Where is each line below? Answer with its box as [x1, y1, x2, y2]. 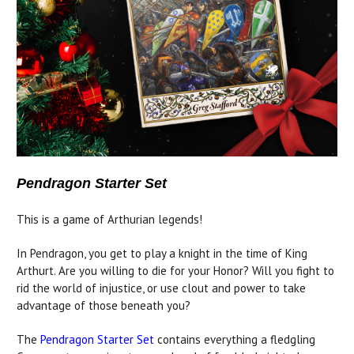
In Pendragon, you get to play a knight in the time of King [17, 245, 307, 261]
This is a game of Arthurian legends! [17, 211, 202, 227]
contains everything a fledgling [154, 331, 315, 347]
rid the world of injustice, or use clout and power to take [17, 280, 306, 296]
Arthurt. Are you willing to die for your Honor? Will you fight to [17, 262, 334, 278]
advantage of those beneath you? [17, 297, 190, 313]
